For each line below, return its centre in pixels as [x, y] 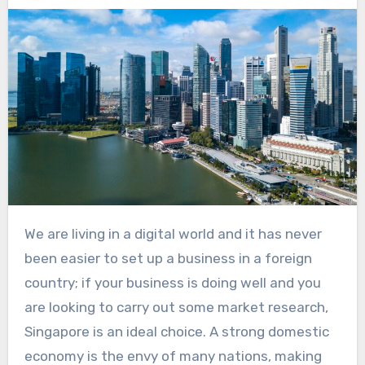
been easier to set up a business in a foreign [168, 258]
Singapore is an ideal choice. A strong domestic [176, 331]
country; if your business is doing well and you [172, 282]
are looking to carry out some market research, [176, 307]
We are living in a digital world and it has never [30, 233]
